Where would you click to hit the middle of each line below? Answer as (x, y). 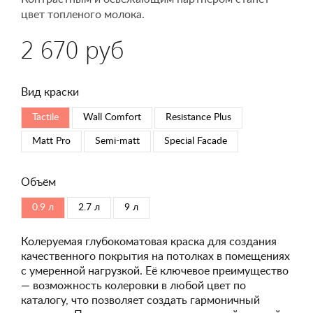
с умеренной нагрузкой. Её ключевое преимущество (155, 271)
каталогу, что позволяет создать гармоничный (140, 300)
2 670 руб (72, 49)
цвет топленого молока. (83, 15)
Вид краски (50, 92)
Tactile (45, 117)
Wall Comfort (112, 117)
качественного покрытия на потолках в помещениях (155, 256)
